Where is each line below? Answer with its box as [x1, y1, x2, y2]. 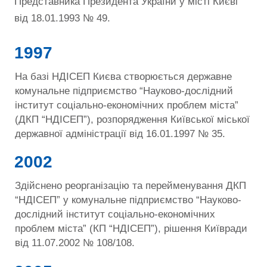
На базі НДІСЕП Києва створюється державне [15, 70, 232, 82]
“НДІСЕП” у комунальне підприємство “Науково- [15, 194, 242, 206]
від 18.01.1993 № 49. [14, 12, 113, 24]
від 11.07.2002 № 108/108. [15, 237, 135, 249]
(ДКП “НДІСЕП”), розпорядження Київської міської [15, 113, 250, 125]
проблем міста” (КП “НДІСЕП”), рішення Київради [15, 223, 248, 235]
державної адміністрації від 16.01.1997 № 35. [15, 128, 226, 139]
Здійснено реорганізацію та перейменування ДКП [15, 180, 247, 192]
